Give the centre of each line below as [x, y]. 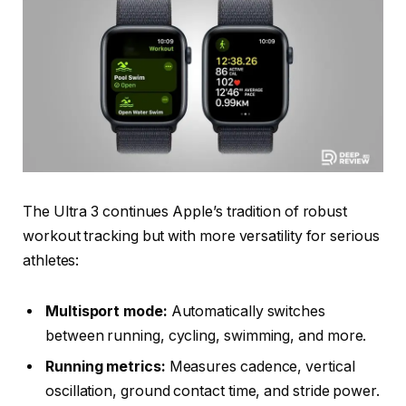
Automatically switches [246, 311]
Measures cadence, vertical [260, 366]
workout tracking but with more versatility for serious [201, 236]
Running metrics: [106, 366]
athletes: [51, 260]
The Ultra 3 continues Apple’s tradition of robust [185, 211]
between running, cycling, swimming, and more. [206, 335]
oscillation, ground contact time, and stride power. [213, 391]
